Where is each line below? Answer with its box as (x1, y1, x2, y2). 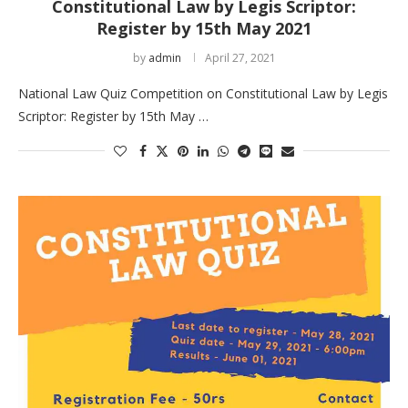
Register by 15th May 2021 (97, 16, 311, 39)
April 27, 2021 (204, 49, 276, 66)
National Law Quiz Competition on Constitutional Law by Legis (18, 84, 388, 102)
